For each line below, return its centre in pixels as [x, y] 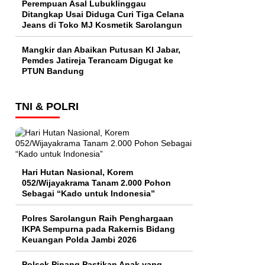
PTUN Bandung [53, 71]
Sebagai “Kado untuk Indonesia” [88, 194]
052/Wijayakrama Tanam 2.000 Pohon [96, 183]
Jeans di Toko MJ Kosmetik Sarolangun [102, 25]
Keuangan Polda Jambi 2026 [79, 240]
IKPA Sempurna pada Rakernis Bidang [98, 229]
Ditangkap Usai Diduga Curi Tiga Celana [103, 14]
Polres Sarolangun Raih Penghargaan [98, 219]
